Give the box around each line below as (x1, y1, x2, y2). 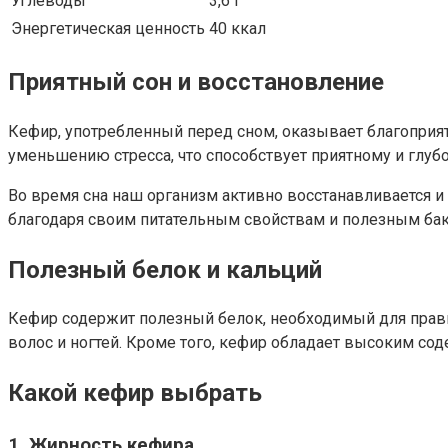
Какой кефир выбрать (8, 379, 262, 408)
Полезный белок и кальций (8, 255, 322, 284)
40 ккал (209, 18, 266, 38)
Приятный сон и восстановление (8, 67, 384, 96)
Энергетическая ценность (11, 18, 205, 38)
